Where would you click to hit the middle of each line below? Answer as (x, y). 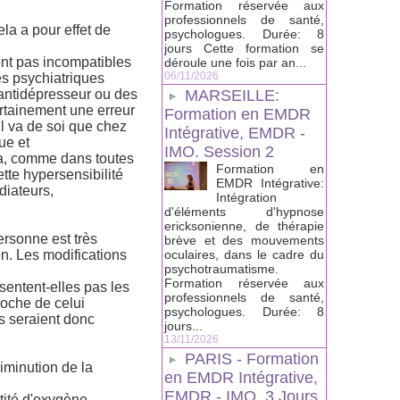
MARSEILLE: (232, 96)
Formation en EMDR (237, 115)
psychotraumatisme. (221, 269)
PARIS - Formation (252, 359)
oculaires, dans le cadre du (244, 255)
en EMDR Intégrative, (241, 378)
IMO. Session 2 (219, 152)
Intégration (246, 198)
